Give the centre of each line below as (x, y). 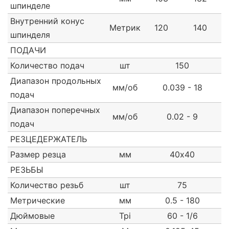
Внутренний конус (47, 21)
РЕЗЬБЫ (27, 170)
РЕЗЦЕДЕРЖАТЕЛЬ (49, 139)
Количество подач (47, 66)
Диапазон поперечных (55, 110)
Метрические (38, 201)
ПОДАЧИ (28, 50)
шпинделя (30, 35)
